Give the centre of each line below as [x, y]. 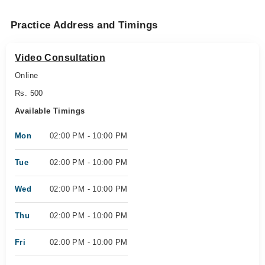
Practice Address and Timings [84, 25]
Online [27, 75]
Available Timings [50, 111]
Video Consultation [60, 58]
